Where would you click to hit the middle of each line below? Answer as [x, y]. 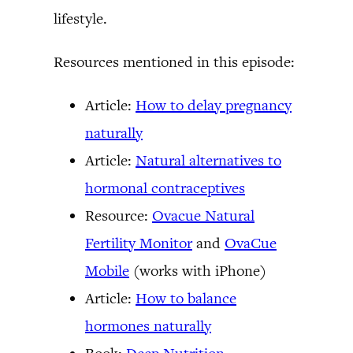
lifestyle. [80, 19]
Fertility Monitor [139, 243]
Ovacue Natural [203, 216]
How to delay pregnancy [214, 105]
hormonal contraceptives [165, 188]
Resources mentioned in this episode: [174, 62]
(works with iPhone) [198, 271]
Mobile [107, 271]
